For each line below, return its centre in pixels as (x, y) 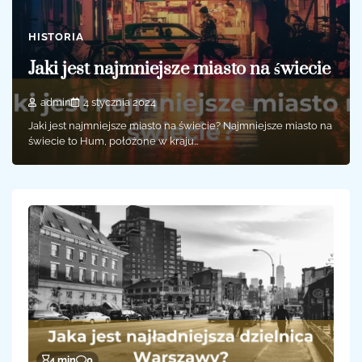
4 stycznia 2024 (120, 103)
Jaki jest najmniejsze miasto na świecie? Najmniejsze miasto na (180, 126)
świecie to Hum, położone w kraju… (114, 141)
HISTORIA (56, 36)
